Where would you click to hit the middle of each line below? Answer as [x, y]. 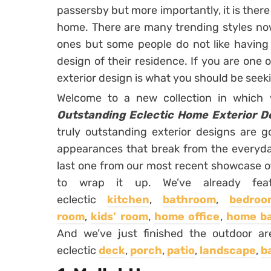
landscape [228, 250]
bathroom [190, 199]
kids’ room [119, 216]
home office [187, 216]
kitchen [129, 199]
